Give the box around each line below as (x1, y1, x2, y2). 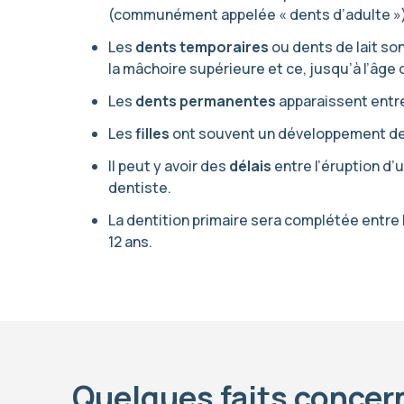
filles (135, 124, 170, 143)
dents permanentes (135, 91, 276, 111)
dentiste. (108, 178, 171, 197)
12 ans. (108, 232, 152, 252)
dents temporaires (135, 37, 269, 57)
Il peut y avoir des (108, 156, 229, 176)
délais (229, 156, 271, 176)
